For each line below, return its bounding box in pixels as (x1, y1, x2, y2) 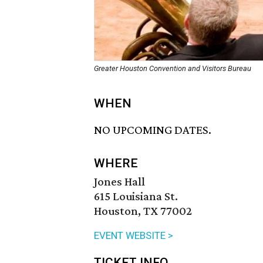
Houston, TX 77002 (94, 204, 192, 218)
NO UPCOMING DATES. (94, 123, 211, 137)
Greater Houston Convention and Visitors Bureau (94, 64, 251, 73)
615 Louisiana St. (94, 189, 178, 204)
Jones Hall (94, 174, 145, 189)
